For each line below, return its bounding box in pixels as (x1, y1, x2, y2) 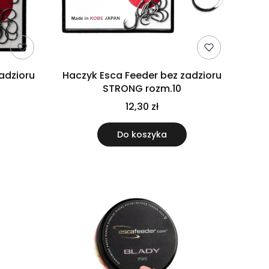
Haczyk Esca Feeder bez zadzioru (62, 68, 222, 83)
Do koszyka (117, 128, 168, 141)
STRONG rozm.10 (103, 82, 182, 96)
